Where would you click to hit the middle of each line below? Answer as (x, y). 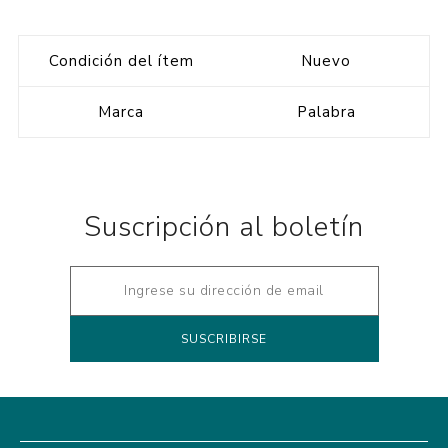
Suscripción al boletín (224, 226)
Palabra (326, 111)
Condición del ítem (121, 60)
